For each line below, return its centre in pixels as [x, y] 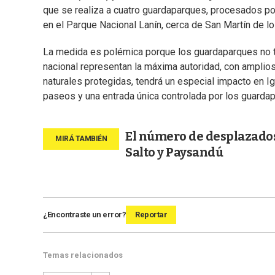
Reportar [151, 215]
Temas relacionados [83, 255]
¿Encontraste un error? [84, 215]
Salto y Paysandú [174, 153]
